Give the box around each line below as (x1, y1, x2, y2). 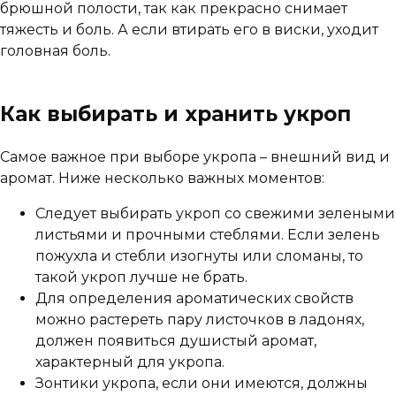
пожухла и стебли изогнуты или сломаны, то (35, 247, 363, 264)
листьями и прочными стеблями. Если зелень (35, 225, 380, 243)
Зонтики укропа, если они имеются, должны (35, 374, 368, 392)
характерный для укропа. (35, 353, 225, 370)
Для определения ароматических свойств (35, 289, 354, 307)
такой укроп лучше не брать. (35, 268, 247, 286)
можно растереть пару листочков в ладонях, (35, 310, 364, 328)
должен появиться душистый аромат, (35, 331, 316, 349)
